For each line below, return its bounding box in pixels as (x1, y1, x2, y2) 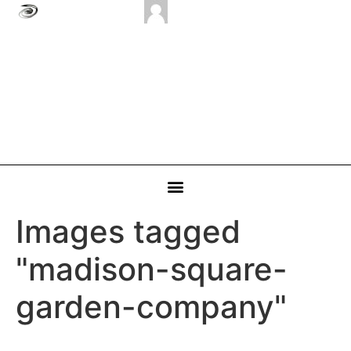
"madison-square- (16, 250, 288, 288)
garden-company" (16, 288, 287, 326)
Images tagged (16, 212, 241, 251)
